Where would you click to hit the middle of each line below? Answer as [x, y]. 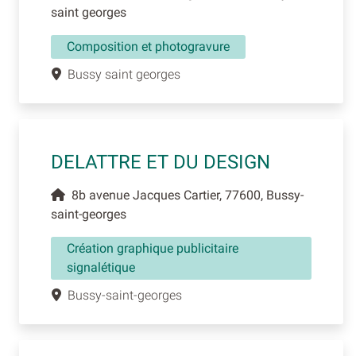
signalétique [101, 268]
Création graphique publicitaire [153, 249]
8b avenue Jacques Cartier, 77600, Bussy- [184, 195]
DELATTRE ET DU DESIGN [161, 163]
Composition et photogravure [148, 47]
